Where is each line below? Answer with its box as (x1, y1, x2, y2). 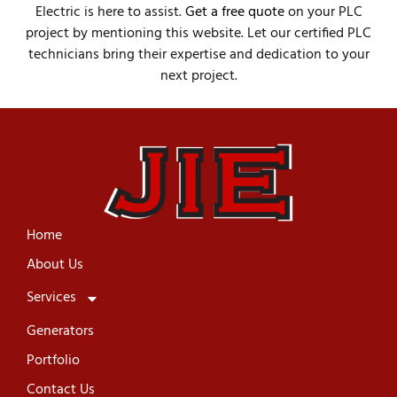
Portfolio (27, 348, 80, 372)
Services (27, 286, 76, 310)
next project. (160, 64, 237, 88)
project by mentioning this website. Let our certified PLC (26, 21, 371, 45)
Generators (27, 319, 94, 343)
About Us (27, 253, 83, 276)
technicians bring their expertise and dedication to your (27, 43, 370, 66)
